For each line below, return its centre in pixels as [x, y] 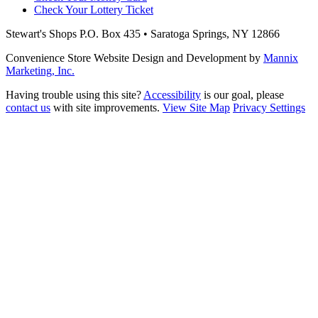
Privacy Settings [269, 108]
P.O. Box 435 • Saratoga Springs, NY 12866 [178, 34]
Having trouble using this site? [75, 95]
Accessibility [172, 95]
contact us [28, 108]
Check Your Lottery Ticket [94, 10]
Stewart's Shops [41, 34]
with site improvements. [106, 108]
